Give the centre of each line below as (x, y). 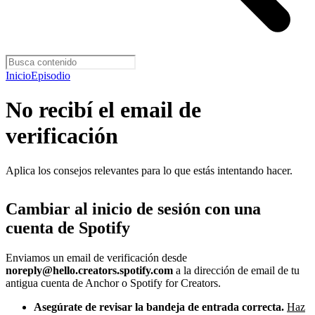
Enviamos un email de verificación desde (96, 257)
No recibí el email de (103, 110)
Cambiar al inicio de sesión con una (133, 208)
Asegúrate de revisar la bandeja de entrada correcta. (159, 307)
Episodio (51, 76)
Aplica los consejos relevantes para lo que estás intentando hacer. (149, 170)
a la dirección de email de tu (236, 270)
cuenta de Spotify (68, 227)
